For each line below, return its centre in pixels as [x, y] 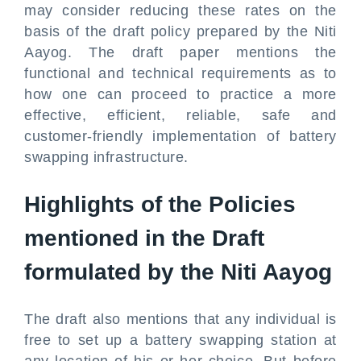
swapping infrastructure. [106, 157]
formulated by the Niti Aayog [178, 272]
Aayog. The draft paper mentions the [180, 52]
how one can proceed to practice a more [180, 94]
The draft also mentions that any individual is [180, 319]
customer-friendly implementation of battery [180, 136]
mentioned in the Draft [144, 238]
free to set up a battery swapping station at [180, 340]
